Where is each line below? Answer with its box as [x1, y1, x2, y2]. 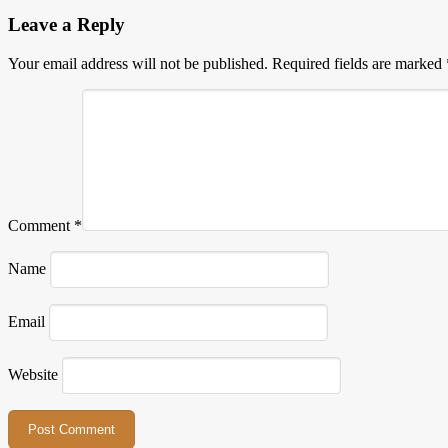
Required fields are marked [272, 54, 446, 72]
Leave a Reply [8, 14, 125, 36]
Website [8, 365, 58, 383]
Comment [8, 216, 74, 234]
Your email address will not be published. [8, 54, 268, 72]
